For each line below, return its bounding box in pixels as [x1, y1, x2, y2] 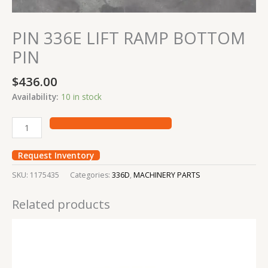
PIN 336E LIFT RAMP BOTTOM [12, 27, 245, 50]
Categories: [70, 170, 112, 181]
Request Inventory [18, 150, 94, 162]
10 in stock [61, 90, 102, 102]
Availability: [12, 90, 59, 102]
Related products [12, 195, 110, 212]
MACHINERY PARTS [133, 170, 200, 181]
